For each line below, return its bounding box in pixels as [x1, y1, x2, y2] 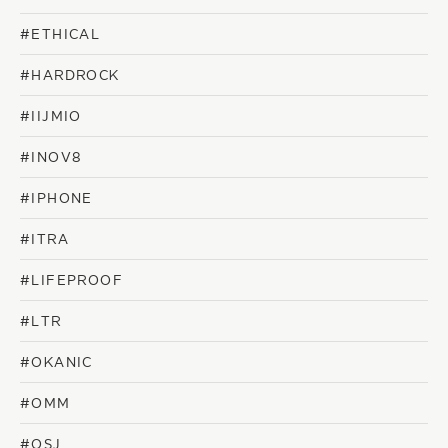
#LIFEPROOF [20, 272, 123, 290]
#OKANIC [20, 354, 93, 372]
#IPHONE [20, 190, 93, 208]
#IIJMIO [20, 108, 82, 126]
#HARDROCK [20, 67, 120, 85]
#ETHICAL [20, 26, 101, 44]
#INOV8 [20, 149, 83, 167]
